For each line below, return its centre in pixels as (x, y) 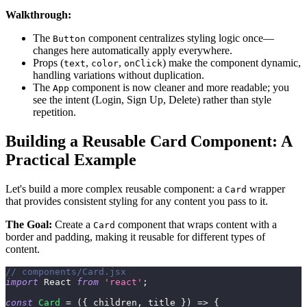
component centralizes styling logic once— (180, 38)
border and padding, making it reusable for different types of (135, 237)
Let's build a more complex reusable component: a (115, 189)
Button (69, 39)
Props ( (48, 63)
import (22, 282)
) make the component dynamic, (232, 63)
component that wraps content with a (196, 225)
